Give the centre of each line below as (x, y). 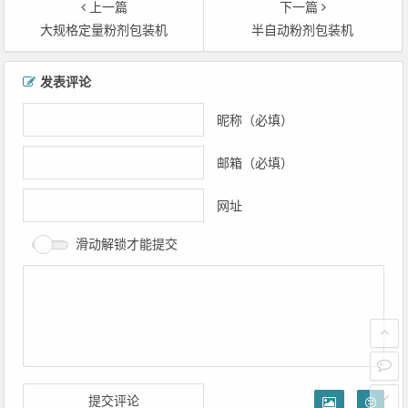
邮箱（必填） (255, 163)
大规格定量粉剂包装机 (104, 31)
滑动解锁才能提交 (127, 245)
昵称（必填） (255, 120)
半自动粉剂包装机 (303, 31)
